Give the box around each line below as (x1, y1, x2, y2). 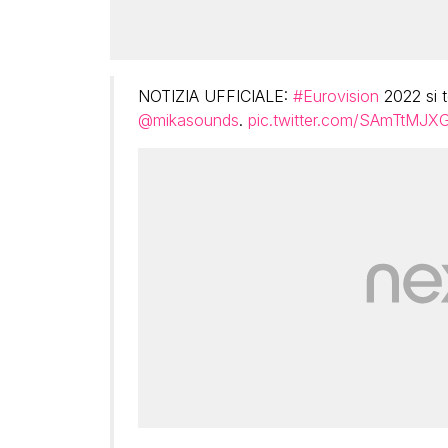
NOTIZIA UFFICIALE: (137, 86, 293, 107)
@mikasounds (137, 110, 239, 131)
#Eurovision (292, 86, 379, 107)
